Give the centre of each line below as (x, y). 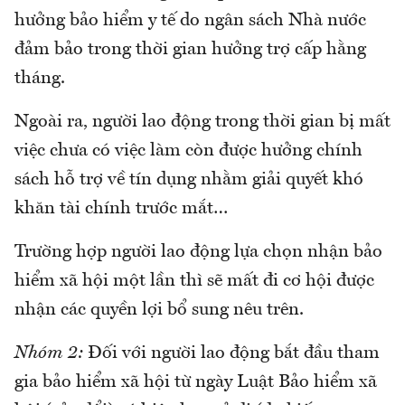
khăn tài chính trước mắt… (121, 209)
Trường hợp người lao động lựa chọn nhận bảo (198, 253)
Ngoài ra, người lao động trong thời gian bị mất (202, 122)
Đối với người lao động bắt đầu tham (231, 354)
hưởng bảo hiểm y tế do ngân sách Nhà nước (190, 21)
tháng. (40, 79)
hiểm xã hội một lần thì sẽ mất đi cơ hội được (194, 282)
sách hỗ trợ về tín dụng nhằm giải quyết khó (189, 180)
